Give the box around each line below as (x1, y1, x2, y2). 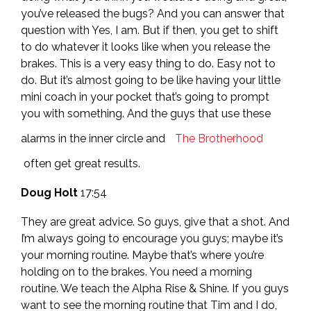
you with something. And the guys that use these (21, 107, 271, 120)
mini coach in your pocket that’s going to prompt (21, 90, 269, 103)
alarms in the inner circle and (21, 132, 168, 145)
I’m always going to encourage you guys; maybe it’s (21, 232, 283, 245)
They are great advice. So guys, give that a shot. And (21, 215, 289, 228)
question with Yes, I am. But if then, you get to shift (21, 24, 278, 37)
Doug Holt (21, 186, 78, 199)
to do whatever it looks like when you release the (21, 40, 270, 53)
